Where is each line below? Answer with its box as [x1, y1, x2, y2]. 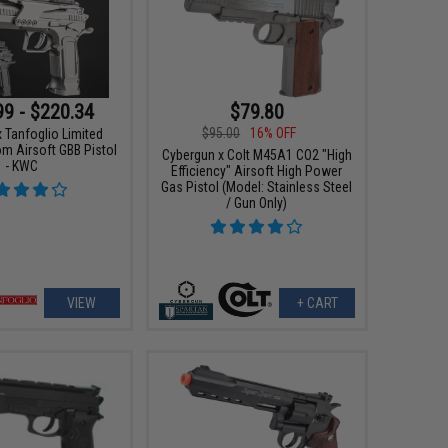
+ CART [296, 295, 338, 312]
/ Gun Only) [226, 195, 288, 211]
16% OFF [250, 125, 297, 141]
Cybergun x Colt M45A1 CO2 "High [161, 147, 352, 163]
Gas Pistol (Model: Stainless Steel [161, 179, 353, 195]
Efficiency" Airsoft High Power [171, 163, 343, 179]
